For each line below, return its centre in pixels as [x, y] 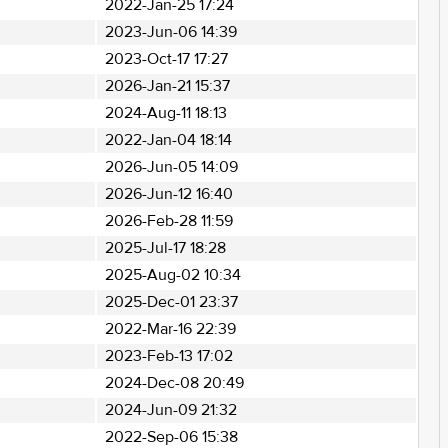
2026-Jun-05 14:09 [171, 167]
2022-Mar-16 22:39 [170, 329]
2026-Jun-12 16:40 [168, 194]
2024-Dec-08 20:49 [174, 383]
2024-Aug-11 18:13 [165, 113]
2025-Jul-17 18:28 [165, 248]
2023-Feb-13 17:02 [168, 356]
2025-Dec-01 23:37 [171, 302]
